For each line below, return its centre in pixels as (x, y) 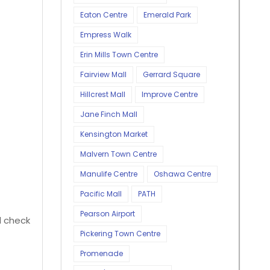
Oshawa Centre (182, 174)
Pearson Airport (108, 213)
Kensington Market (114, 134)
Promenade (102, 253)
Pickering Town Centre (120, 233)
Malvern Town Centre (118, 154)
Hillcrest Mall (103, 94)
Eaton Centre (104, 14)
